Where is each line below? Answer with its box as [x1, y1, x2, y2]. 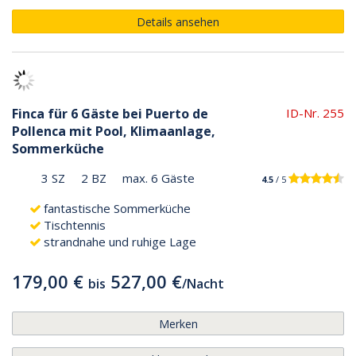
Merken [158, 315, 198, 331]
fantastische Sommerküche [44, 199, 191, 216]
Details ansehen [137, 14, 219, 29]
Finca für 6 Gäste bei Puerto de [12, 104, 208, 122]
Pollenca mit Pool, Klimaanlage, [12, 122, 215, 140]
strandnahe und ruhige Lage [44, 233, 196, 250]
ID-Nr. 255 [286, 104, 344, 121]
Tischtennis [44, 216, 106, 233]
